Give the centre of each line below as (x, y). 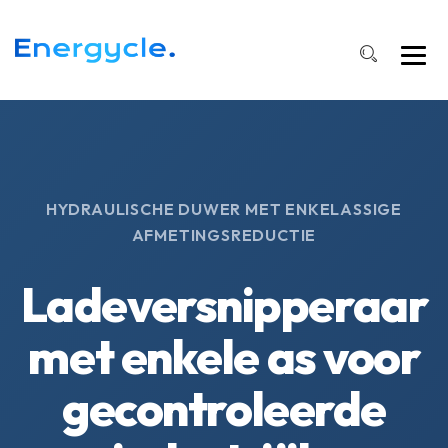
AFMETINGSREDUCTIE (224, 235)
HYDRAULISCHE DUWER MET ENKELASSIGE (224, 209)
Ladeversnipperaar (224, 304)
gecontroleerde (224, 408)
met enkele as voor (224, 356)
